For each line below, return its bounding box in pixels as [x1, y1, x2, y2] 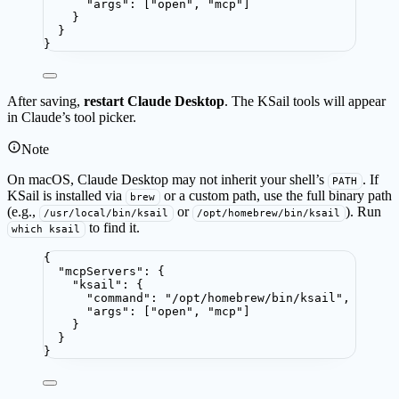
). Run [345, 204, 381, 220]
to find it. [85, 220, 140, 236]
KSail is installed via [7, 188, 126, 204]
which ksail [12, 224, 81, 236]
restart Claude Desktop [84, 94, 224, 110]
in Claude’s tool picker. [7, 110, 136, 126]
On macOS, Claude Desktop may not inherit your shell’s [7, 172, 328, 188]
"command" [86, 291, 151, 305]
